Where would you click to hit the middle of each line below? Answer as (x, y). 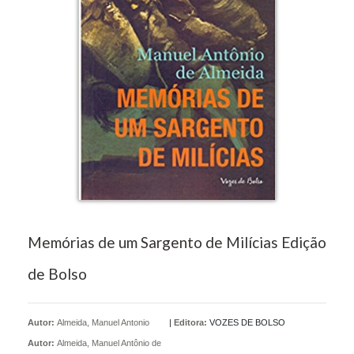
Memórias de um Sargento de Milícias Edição (177, 242)
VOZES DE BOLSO (247, 322)
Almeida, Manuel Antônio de (109, 343)
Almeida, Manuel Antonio (103, 322)
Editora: (190, 322)
